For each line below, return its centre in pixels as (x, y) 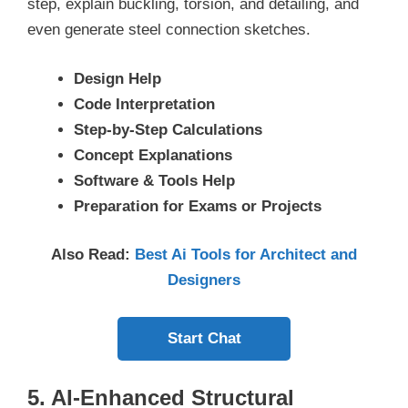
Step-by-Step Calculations (168, 129)
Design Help (117, 78)
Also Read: (93, 255)
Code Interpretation (144, 104)
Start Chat (204, 338)
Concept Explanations (153, 155)
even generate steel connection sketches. (169, 30)
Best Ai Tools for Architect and (246, 255)
